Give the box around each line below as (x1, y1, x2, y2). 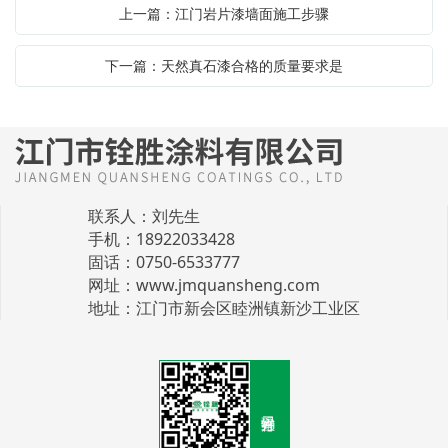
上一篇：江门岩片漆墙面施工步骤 (119, 3, 329, 23)
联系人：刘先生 (88, 204, 200, 227)
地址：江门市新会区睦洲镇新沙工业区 (88, 296, 360, 319)
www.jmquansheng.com (136, 273, 320, 296)
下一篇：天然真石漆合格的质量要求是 (105, 55, 343, 75)
